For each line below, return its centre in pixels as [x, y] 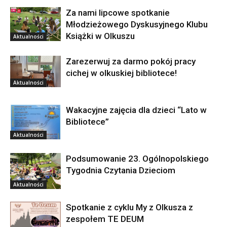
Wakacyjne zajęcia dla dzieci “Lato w [136, 110]
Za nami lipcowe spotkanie [118, 13]
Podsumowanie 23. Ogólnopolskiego [137, 159]
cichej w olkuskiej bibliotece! [121, 73]
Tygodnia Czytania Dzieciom [121, 170]
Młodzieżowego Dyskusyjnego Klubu [137, 24]
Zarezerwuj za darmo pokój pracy [131, 61]
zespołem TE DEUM [105, 219]
